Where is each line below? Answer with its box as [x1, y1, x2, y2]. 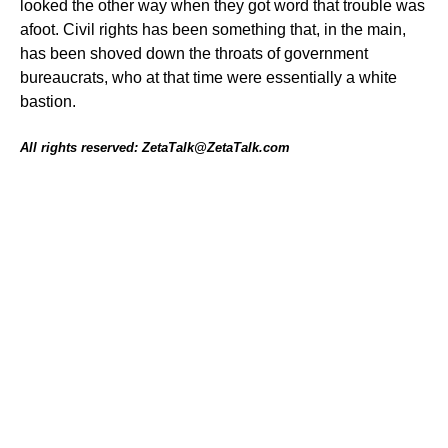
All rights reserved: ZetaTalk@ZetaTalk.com [20, 140, 290, 155]
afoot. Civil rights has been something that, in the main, [20, 21, 406, 38]
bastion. [20, 93, 76, 110]
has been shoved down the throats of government [20, 45, 368, 62]
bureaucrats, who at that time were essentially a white [20, 69, 397, 86]
